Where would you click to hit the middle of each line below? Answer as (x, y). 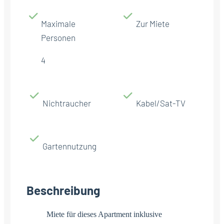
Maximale (58, 23)
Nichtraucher (67, 103)
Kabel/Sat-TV (161, 103)
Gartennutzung (69, 146)
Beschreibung (63, 190)
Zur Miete (153, 23)
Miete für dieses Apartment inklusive (104, 214)
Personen (58, 37)
